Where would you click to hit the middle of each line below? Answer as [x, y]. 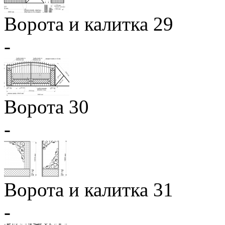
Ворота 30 [46, 106]
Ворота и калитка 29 [89, 24]
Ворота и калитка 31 [89, 189]
